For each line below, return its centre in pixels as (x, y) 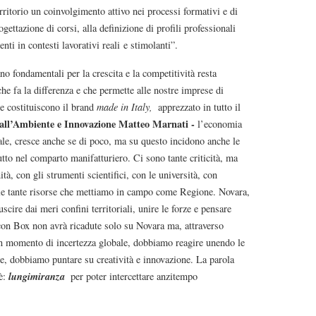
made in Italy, (124, 107)
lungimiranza (37, 276)
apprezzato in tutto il (197, 107)
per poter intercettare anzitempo (132, 276)
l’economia (220, 123)
